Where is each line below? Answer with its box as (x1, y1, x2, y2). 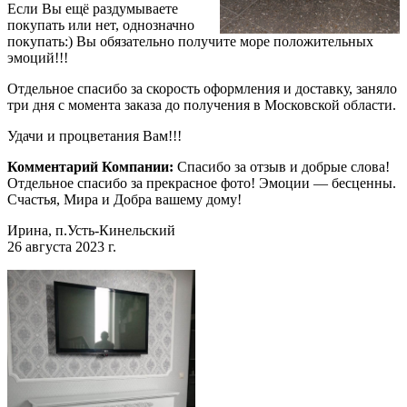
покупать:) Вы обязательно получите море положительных (7, 33, 373, 49)
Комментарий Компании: (7, 158, 177, 174)
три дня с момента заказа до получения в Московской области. (7, 96, 396, 113)
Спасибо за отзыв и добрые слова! (177, 158, 390, 174)
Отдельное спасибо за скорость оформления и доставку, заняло (7, 80, 397, 96)
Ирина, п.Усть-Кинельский (7, 222, 175, 238)
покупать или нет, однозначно (7, 16, 194, 33)
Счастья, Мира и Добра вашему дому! (7, 191, 242, 207)
